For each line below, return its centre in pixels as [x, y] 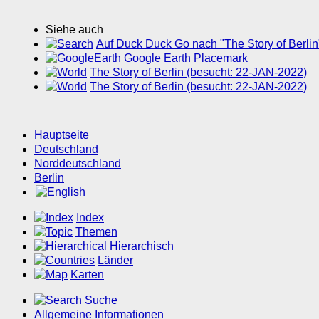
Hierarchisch [142, 246]
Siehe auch [74, 30]
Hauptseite [62, 135]
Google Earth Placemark [186, 58]
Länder [115, 261]
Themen [96, 232]
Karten [87, 275]
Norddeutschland [78, 164]
